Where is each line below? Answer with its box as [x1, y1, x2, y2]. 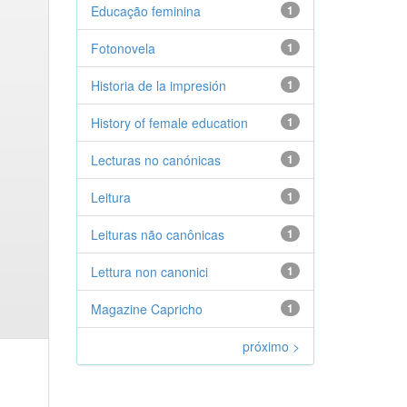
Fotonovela [90, 39, 155, 57]
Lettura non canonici [90, 263, 208, 281]
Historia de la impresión [90, 76, 226, 94]
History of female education [90, 114, 248, 132]
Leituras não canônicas [90, 225, 224, 243]
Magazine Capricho [90, 300, 203, 318]
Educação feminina [90, 2, 201, 20]
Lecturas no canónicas [90, 151, 221, 169]
